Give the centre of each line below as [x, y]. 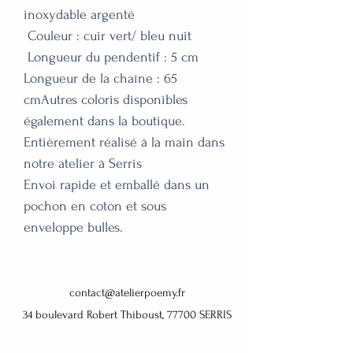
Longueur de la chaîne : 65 [100, 78]
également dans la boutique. [106, 121]
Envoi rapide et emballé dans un [117, 184]
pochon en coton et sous [95, 206]
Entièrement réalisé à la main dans [124, 142]
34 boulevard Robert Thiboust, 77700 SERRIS [127, 314]
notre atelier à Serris [83, 163]
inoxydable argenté [79, 14]
